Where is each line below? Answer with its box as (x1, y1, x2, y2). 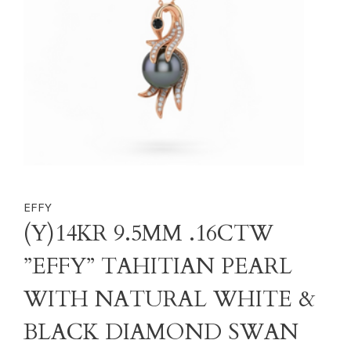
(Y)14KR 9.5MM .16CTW (24, 219, 273, 248)
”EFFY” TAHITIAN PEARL (24, 251, 292, 281)
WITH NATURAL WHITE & (24, 284, 316, 314)
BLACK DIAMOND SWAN (24, 317, 299, 347)
